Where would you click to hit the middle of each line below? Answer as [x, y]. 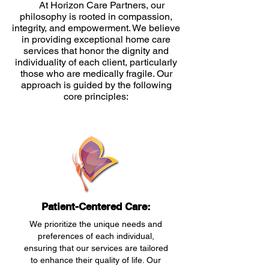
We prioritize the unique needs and [96, 224]
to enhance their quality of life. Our [96, 260]
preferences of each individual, [96, 236]
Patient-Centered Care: [96, 207]
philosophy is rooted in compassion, [96, 17]
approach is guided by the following [96, 85]
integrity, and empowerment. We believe [96, 28]
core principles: [96, 96]
